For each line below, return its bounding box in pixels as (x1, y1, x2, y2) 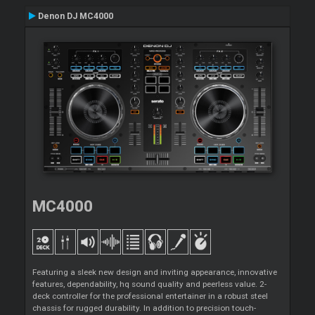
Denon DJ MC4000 (36, 11, 113, 21)
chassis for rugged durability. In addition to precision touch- (32, 303, 256, 314)
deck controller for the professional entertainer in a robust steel (32, 291, 268, 302)
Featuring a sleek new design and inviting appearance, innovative (32, 267, 277, 278)
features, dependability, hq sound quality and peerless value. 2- (32, 279, 266, 290)
